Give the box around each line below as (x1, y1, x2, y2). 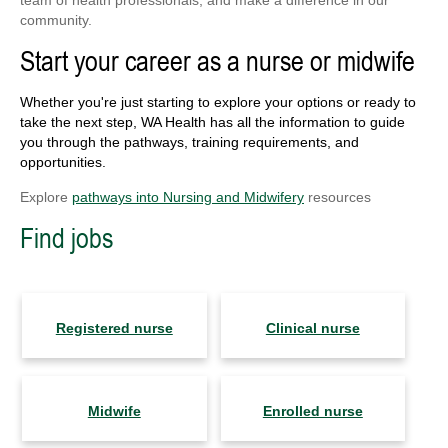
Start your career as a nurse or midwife (20, 45, 415, 78)
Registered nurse (55, 320, 173, 337)
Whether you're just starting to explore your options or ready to (20, 94, 416, 111)
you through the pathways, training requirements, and (20, 134, 359, 151)
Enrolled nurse (262, 403, 363, 420)
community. (20, 12, 96, 29)
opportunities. (20, 154, 106, 171)
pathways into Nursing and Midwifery (72, 189, 304, 206)
